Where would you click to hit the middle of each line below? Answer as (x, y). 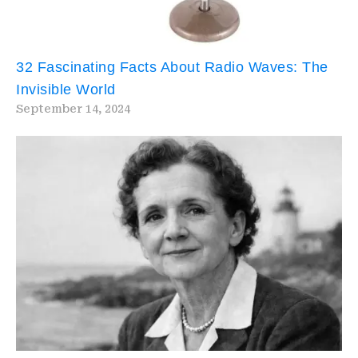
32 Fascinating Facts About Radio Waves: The (172, 67)
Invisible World (66, 89)
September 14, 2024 (73, 108)
